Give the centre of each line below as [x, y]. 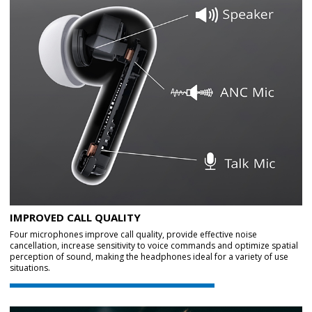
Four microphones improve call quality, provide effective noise [133, 235]
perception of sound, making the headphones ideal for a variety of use [149, 257]
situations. [30, 268]
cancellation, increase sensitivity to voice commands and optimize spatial [154, 246]
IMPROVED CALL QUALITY [75, 218]
